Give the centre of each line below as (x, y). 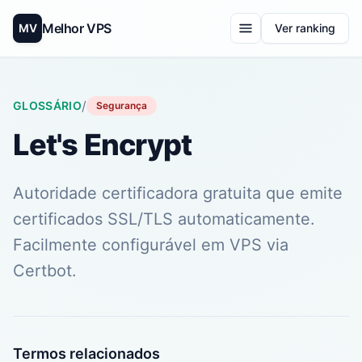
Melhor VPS (77, 28)
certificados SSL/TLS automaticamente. (164, 219)
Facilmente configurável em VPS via (151, 245)
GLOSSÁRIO (48, 105)
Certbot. (45, 271)
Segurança (122, 105)
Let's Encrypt (103, 145)
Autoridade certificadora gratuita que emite (178, 193)
